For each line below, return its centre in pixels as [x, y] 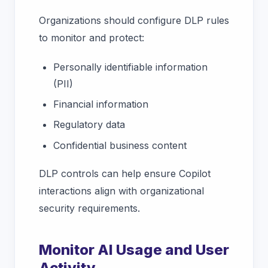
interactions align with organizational [121, 191]
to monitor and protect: [92, 38]
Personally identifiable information [130, 67]
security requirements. [91, 208]
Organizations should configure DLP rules [134, 21]
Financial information [101, 104]
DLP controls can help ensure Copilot [125, 174]
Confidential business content [121, 145]
